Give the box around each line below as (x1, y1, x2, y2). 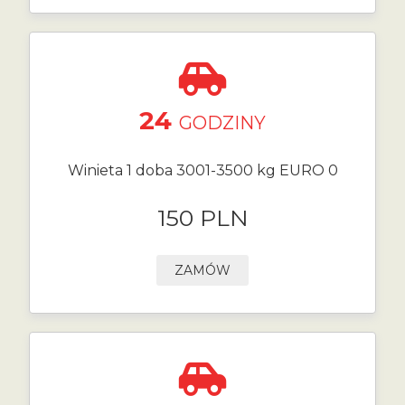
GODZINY (179, 112, 266, 134)
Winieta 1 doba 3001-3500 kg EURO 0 (67, 162, 338, 179)
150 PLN (156, 204, 249, 231)
